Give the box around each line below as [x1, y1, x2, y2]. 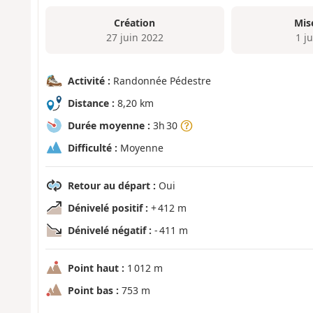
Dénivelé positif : [67, 201, 148, 215]
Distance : [67, 96, 115, 110]
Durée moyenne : [67, 119, 150, 133]
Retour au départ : [67, 179, 156, 193]
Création [114, 15, 156, 29]
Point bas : [67, 284, 119, 298]
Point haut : [67, 261, 124, 275]
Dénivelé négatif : [67, 224, 152, 238]
